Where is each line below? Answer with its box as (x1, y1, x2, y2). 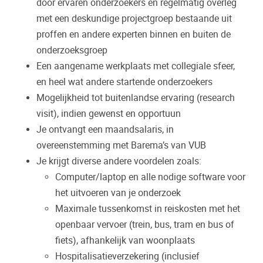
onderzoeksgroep (36, 44, 107, 56)
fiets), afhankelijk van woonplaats (55, 234, 195, 246)
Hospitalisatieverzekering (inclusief (55, 250, 200, 262)
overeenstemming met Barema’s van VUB (36, 139, 206, 151)
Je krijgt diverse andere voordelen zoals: (36, 155, 201, 167)
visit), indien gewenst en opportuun (36, 107, 181, 119)
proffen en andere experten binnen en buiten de (36, 28, 231, 40)
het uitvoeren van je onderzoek (55, 187, 181, 198)
